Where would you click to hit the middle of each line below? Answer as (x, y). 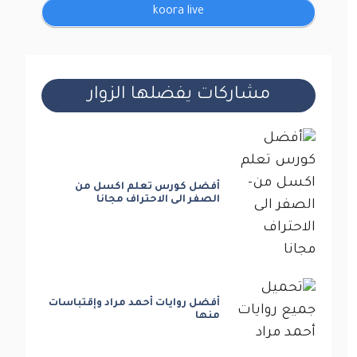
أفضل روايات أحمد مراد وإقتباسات (135, 303)
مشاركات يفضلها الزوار (178, 96)
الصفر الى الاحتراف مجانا (159, 200)
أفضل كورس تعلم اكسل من (148, 187)
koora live (178, 12)
